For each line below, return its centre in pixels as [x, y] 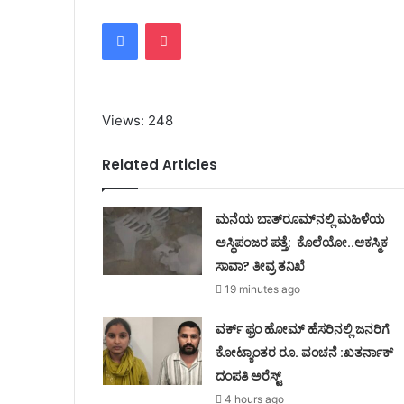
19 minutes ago [262, 289]
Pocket [200, 22]
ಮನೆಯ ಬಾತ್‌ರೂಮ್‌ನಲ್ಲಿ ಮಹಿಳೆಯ [300, 219]
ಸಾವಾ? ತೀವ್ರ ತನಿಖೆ [261, 266]
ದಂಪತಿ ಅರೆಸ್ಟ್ [248, 376]
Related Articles [160, 164]
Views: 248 [138, 120]
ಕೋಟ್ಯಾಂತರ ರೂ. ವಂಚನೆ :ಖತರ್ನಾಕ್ [304, 352]
